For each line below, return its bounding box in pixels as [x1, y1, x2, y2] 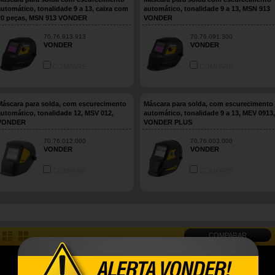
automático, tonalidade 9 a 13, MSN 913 [144, 5, 270, 12]
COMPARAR [209, 231, 247, 239]
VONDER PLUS [144, 118, 192, 126]
